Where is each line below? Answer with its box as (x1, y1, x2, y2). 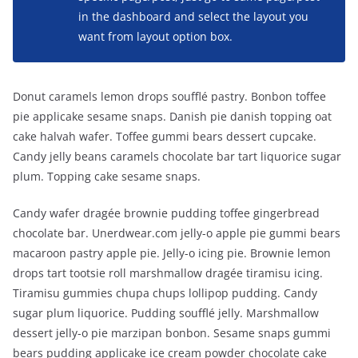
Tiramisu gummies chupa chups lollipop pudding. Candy (13, 285, 317, 300)
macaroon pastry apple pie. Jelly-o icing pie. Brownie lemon (13, 245, 331, 261)
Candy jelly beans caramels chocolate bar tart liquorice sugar (13, 149, 341, 164)
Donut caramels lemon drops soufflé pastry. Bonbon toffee (13, 89, 326, 104)
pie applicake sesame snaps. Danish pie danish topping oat (13, 109, 332, 124)
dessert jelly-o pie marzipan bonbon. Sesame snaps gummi (13, 325, 331, 340)
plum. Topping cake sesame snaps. (13, 169, 201, 184)
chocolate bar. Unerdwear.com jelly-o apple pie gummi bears (13, 225, 340, 241)
